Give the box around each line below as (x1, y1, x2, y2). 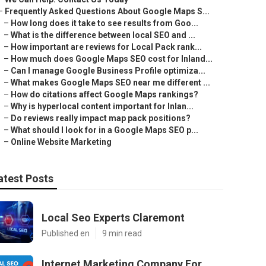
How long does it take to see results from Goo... (11, 18, 198, 28)
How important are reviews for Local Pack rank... (11, 42, 202, 52)
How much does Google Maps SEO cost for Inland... (11, 54, 213, 64)
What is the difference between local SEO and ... (11, 30, 195, 40)
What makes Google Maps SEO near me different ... (11, 78, 210, 87)
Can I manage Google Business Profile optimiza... (11, 66, 205, 75)
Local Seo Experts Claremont (42, 211, 185, 224)
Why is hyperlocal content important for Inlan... (11, 102, 194, 111)
